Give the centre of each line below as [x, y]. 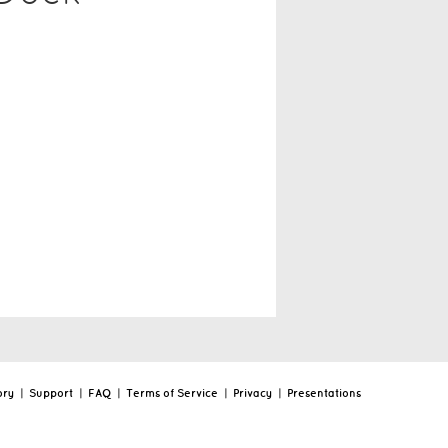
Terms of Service [172, 393]
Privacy [252, 393]
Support [51, 393]
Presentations [324, 393]
